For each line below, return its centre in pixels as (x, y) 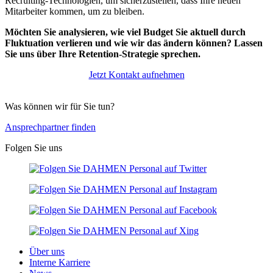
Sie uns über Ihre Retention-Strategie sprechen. (103, 54)
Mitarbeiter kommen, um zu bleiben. (75, 11)
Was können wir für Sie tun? (60, 106)
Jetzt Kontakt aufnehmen (136, 74)
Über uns (47, 251)
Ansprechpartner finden (50, 127)
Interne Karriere (60, 262)
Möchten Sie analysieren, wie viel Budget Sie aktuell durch (125, 32)
